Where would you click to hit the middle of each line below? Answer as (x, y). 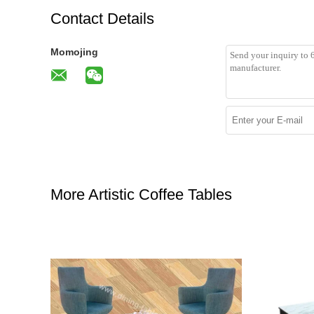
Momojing (74, 52)
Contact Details (102, 19)
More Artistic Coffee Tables (141, 194)
